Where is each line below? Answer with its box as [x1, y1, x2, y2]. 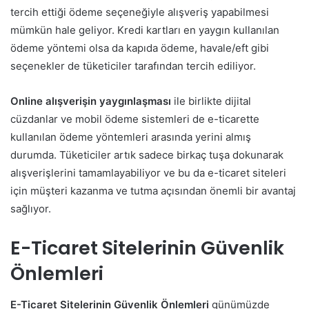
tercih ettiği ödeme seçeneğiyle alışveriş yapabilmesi [10, 6, 269, 19]
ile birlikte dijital [171, 94, 251, 108]
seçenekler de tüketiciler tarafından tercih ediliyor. [10, 59, 256, 73]
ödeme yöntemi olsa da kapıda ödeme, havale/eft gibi [10, 41, 269, 55]
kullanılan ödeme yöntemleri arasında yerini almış [10, 130, 251, 144]
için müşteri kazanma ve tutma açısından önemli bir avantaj [10, 184, 296, 198]
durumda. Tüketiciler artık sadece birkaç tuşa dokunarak [10, 148, 283, 162]
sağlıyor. [10, 202, 51, 216]
